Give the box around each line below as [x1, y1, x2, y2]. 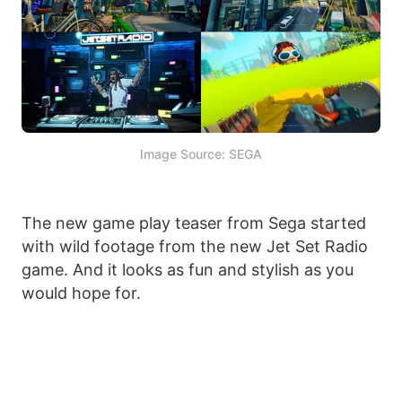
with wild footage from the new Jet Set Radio [22, 237, 368, 257]
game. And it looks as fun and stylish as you [22, 260, 354, 280]
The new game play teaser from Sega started [22, 214, 366, 233]
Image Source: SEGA [140, 146, 262, 162]
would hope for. [22, 284, 141, 303]
